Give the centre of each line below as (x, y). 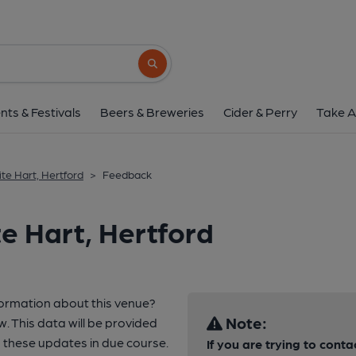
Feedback (127, 174)
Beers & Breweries (152, 112)
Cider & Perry (260, 112)
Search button (176, 70)
